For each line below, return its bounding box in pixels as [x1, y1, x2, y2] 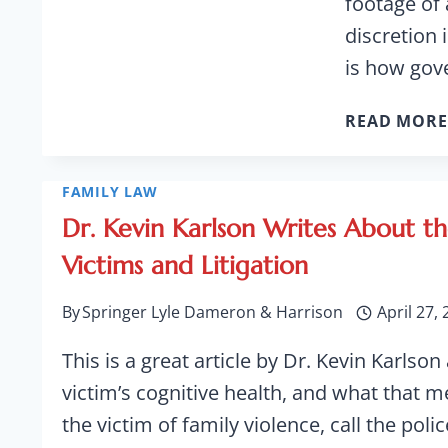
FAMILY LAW [62, 182, 158, 201]
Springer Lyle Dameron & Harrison [82, 301, 343, 323]
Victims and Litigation [62, 250, 308, 281]
